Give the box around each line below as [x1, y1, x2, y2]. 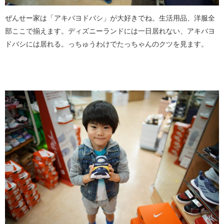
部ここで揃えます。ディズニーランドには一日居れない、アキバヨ [5, 27, 215, 35]
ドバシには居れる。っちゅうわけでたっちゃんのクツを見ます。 [5, 40, 208, 48]
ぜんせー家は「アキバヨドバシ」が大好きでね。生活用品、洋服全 [5, 14, 215, 22]
